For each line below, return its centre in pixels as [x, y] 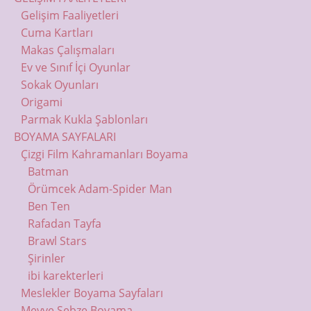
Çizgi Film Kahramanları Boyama [104, 154]
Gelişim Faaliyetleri [69, 15]
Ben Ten [49, 206]
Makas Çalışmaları [67, 50]
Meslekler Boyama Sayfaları [92, 293]
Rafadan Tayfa [64, 223]
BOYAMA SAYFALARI [65, 136]
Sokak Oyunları [59, 84]
